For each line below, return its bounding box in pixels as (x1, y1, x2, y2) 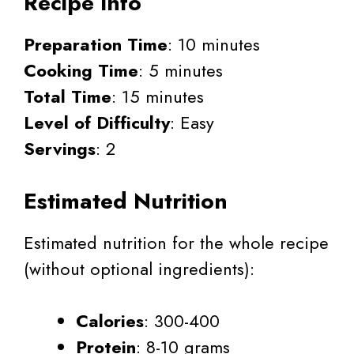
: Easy (170, 109, 214, 135)
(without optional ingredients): (24, 255, 254, 281)
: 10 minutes (168, 31, 260, 57)
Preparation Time (24, 31, 168, 57)
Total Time (24, 83, 111, 109)
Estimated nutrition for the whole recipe (24, 229, 329, 255)
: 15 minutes (111, 83, 204, 109)
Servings (24, 135, 96, 161)
